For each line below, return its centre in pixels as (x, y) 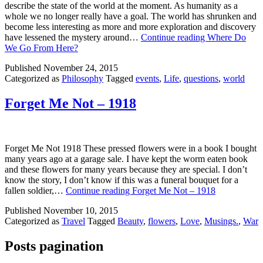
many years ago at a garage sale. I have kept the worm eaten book (126, 159)
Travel (73, 221)
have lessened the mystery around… (73, 38)
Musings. (221, 221)
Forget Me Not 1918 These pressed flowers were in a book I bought (131, 149)
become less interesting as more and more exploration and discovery (130, 27)
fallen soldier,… (35, 191)
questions (201, 79)
